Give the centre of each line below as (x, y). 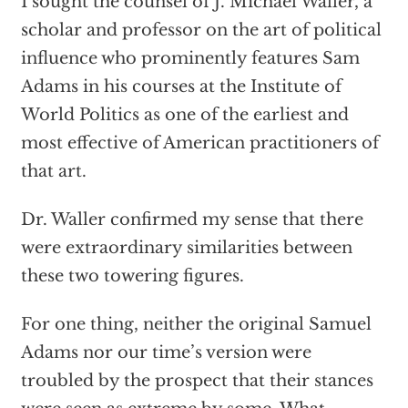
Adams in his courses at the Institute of (181, 87)
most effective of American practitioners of (199, 143)
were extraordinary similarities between (186, 248)
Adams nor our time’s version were (166, 352)
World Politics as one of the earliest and (184, 115)
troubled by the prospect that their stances (197, 381)
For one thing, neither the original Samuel (196, 324)
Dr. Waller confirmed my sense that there (192, 219)
